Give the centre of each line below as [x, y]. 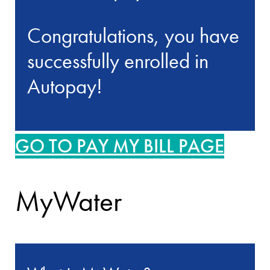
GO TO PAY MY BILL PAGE [120, 146]
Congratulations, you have [133, 36]
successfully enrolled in [118, 61]
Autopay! [65, 86]
